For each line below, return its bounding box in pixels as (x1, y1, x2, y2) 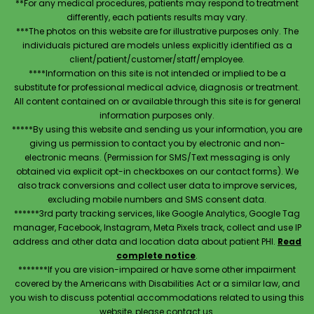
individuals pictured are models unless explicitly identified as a (22, 39, 292, 51)
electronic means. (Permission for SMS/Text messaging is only (24, 151, 290, 163)
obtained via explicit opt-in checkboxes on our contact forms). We (15, 165, 299, 177)
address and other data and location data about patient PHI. (13, 235, 278, 247)
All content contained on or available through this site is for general (13, 95, 301, 107)
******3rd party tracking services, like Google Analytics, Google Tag (14, 207, 300, 219)
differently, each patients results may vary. (67, 11, 247, 23)
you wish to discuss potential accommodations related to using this (10, 291, 304, 303)
